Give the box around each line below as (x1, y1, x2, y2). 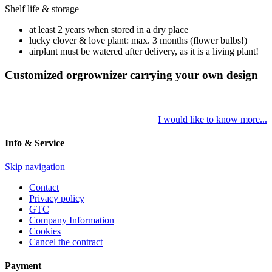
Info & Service (5, 137, 64, 148)
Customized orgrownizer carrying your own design (5, 68, 258, 81)
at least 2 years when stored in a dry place (29, 24, 188, 35)
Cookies (29, 226, 61, 237)
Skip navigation (5, 161, 65, 172)
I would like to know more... (158, 114, 267, 124)
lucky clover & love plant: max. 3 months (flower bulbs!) (29, 35, 247, 46)
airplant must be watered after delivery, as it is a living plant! (29, 46, 259, 57)
